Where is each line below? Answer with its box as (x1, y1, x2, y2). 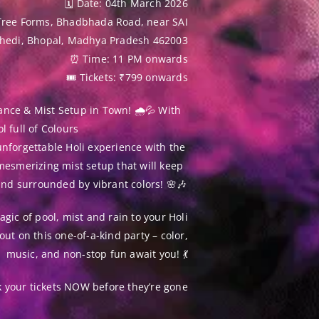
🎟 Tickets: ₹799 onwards (66, 70, 188, 84)
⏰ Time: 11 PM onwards (69, 52, 188, 66)
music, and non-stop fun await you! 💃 (6, 247, 188, 261)
